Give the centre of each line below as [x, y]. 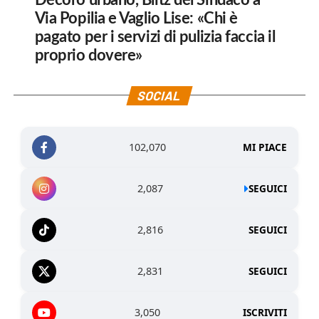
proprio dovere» [88, 55]
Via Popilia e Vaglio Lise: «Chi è [136, 18]
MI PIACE [265, 147]
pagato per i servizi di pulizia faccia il [155, 37]
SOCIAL [160, 95]
